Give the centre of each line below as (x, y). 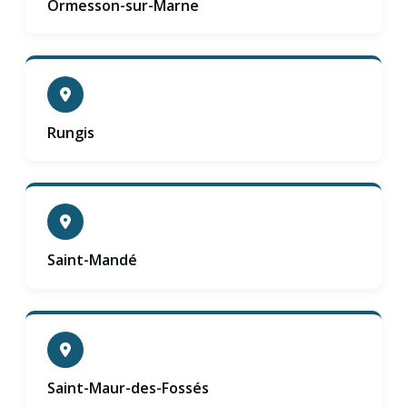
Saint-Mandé (92, 260)
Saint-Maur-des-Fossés (128, 387)
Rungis (71, 132)
